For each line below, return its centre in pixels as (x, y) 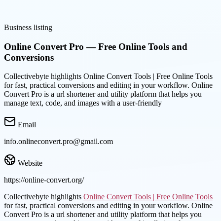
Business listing (28, 27)
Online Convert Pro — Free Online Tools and (96, 46)
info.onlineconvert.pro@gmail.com (58, 142)
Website (30, 163)
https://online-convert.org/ (44, 180)
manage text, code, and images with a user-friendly (83, 103)
